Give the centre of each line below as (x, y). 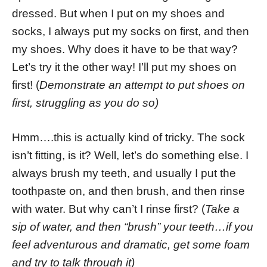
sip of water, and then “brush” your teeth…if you (133, 227)
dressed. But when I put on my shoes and (118, 13)
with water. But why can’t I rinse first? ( (108, 209)
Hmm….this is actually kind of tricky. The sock (128, 138)
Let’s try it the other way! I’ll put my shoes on (124, 67)
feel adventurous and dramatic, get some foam (131, 245)
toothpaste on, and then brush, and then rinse (128, 191)
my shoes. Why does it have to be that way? (125, 49)
